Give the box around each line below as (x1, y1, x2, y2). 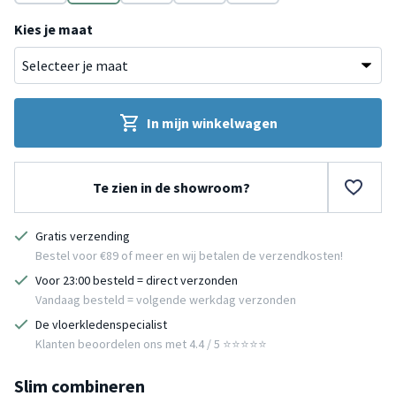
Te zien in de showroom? (92, 178, 250, 196)
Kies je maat (14, 19, 93, 38)
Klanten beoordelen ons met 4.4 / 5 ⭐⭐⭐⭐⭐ (35, 335, 267, 352)
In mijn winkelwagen (147, 113, 278, 132)
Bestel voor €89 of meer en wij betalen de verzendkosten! (35, 247, 343, 263)
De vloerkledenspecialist (35, 316, 167, 332)
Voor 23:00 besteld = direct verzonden (35, 271, 238, 288)
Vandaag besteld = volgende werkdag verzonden (35, 291, 296, 308)
